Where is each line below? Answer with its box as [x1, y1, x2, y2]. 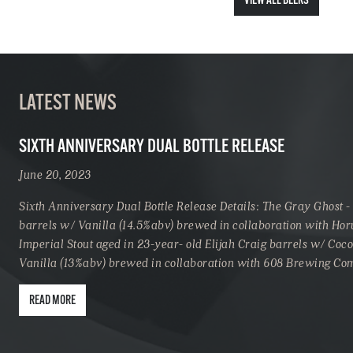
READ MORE [29, 294, 76, 307]
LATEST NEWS [19, 92, 117, 115]
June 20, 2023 [19, 165, 91, 182]
